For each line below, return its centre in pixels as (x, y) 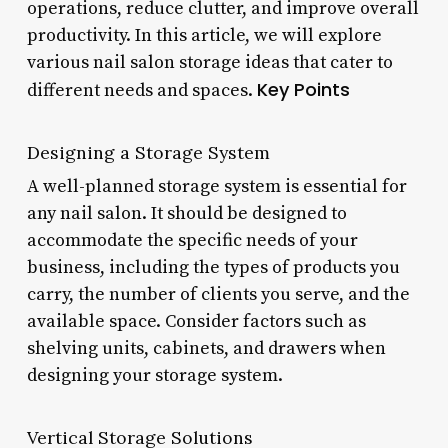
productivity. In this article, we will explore (204, 35)
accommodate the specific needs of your (192, 240)
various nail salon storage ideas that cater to (209, 62)
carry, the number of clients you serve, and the (218, 294)
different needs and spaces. (141, 90)
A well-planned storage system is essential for (216, 186)
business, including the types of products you (213, 267)
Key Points (303, 89)
